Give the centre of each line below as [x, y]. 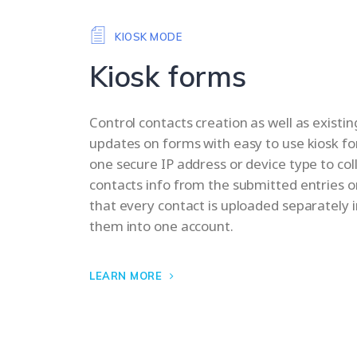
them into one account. [161, 226]
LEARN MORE [127, 276]
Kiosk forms [168, 76]
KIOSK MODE [147, 36]
